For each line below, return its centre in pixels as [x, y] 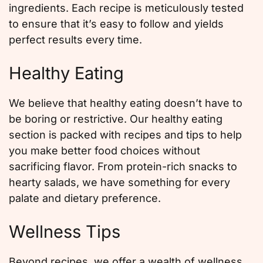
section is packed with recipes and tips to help [125, 135]
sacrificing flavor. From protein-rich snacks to [123, 167]
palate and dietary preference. [85, 198]
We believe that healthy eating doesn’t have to [126, 103]
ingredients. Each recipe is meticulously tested [126, 8]
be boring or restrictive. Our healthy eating [116, 119]
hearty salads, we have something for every [119, 183]
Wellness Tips [65, 232]
